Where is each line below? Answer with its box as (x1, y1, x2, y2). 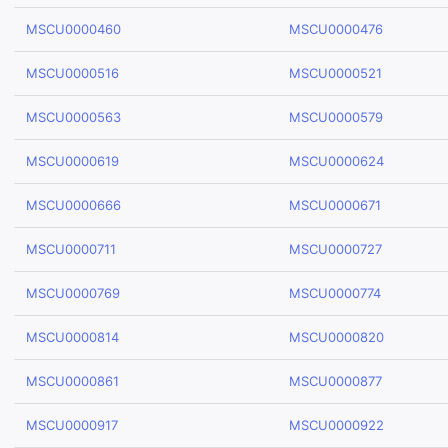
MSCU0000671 (289, 197, 381, 213)
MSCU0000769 (26, 285, 120, 301)
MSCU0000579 (289, 109, 383, 125)
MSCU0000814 (26, 329, 119, 345)
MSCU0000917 (26, 417, 118, 433)
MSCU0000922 (289, 417, 384, 433)
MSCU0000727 (289, 241, 382, 257)
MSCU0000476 (289, 21, 383, 37)
